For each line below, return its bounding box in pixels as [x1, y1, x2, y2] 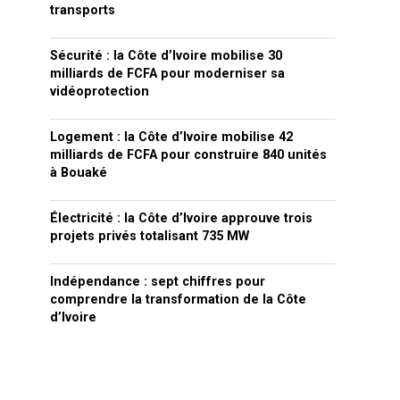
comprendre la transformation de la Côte [50, 292, 306, 308]
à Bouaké [50, 165, 107, 181]
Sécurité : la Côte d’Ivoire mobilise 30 [50, 48, 282, 64]
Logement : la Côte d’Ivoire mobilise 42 [50, 129, 293, 146]
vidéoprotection [50, 84, 149, 100]
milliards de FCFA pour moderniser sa [50, 66, 285, 82]
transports [50, 3, 115, 19]
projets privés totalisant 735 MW [50, 229, 249, 245]
